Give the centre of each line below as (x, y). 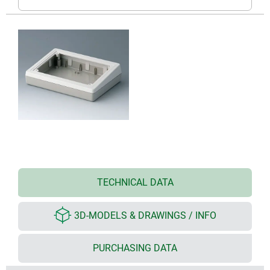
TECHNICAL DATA (135, 182)
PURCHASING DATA (135, 248)
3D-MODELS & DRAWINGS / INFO (145, 216)
